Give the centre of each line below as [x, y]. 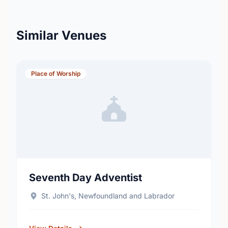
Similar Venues [61, 35]
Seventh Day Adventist [85, 178]
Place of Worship [56, 74]
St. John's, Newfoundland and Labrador [108, 196]
